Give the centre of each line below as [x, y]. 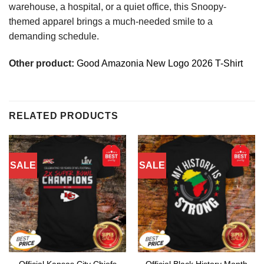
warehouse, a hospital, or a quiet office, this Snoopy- [118, 6]
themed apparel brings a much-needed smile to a [111, 21]
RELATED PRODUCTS [64, 115]
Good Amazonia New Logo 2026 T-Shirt [160, 63]
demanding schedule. [54, 36]
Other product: [43, 63]
